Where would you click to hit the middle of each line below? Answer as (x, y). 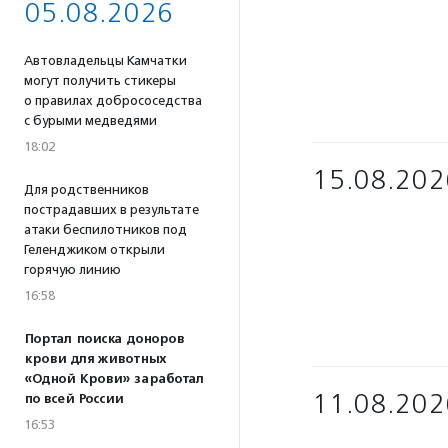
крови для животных (95, 359)
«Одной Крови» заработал (114, 379)
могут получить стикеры (100, 80)
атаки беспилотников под (105, 229)
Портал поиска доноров (104, 339)
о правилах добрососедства (113, 100)
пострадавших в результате (111, 209)
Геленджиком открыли (94, 249)
